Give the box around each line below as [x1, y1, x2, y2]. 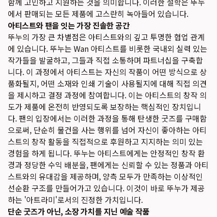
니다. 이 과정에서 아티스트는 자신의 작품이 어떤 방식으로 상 [8, 66, 207, 77]
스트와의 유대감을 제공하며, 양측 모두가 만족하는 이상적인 [8, 170, 203, 182]
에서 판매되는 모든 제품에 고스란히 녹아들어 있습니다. [8, 8, 188, 19]
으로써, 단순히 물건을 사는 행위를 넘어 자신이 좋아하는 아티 [8, 124, 207, 136]
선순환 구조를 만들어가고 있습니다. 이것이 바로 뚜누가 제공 [8, 182, 205, 194]
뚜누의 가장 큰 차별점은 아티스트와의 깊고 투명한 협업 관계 [8, 31, 205, 43]
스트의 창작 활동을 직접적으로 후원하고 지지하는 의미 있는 [8, 136, 203, 147]
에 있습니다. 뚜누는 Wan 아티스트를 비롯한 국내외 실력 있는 [8, 43, 207, 54]
